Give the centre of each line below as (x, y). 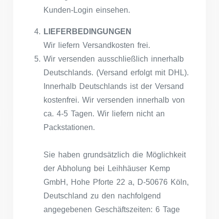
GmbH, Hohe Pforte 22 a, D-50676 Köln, (116, 182)
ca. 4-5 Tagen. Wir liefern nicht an (104, 113)
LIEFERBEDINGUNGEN (88, 31)
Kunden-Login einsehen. (87, 10)
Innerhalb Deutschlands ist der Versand (114, 86)
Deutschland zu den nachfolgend (102, 196)
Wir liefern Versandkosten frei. (97, 45)
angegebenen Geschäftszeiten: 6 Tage (112, 209)
